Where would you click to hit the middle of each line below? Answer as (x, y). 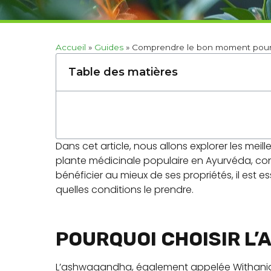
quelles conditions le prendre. (125, 190)
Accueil (71, 47)
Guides (109, 47)
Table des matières (123, 72)
